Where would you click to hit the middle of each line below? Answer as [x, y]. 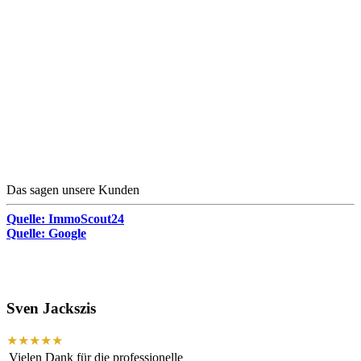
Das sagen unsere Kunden [73, 190]
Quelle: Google [46, 234]
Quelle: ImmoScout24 [65, 219]
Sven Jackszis [51, 308]
